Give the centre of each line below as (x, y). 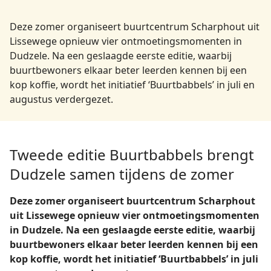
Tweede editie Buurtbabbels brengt (132, 155)
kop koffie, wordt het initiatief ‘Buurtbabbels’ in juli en (132, 85)
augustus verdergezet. (62, 99)
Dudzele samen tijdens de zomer (122, 174)
